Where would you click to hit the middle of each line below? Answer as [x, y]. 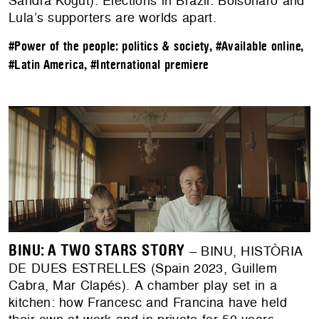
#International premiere [150, 66]
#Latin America [47, 66]
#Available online [258, 47]
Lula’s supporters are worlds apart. [113, 18]
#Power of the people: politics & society [109, 47]
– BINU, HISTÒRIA [244, 251]
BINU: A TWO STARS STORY [97, 251]
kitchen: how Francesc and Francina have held [148, 303]
